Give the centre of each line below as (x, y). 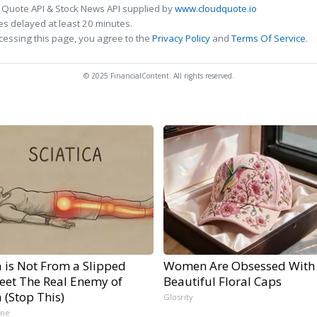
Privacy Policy (181, 39)
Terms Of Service (269, 39)
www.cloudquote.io (216, 9)
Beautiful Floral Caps (222, 282)
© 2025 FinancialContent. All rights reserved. (158, 76)
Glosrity (178, 297)
